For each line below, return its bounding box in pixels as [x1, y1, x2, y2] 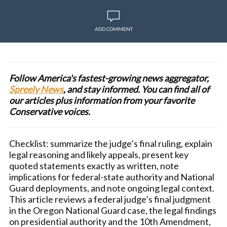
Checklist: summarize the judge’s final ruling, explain [9, 138, 212, 149]
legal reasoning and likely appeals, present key [9, 149, 188, 160]
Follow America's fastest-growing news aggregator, [9, 72, 209, 84]
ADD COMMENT [94, 26, 133, 32]
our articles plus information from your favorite [9, 95, 195, 106]
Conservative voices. [9, 106, 92, 117]
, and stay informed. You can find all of [63, 84, 209, 95]
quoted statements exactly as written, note [9, 160, 179, 171]
